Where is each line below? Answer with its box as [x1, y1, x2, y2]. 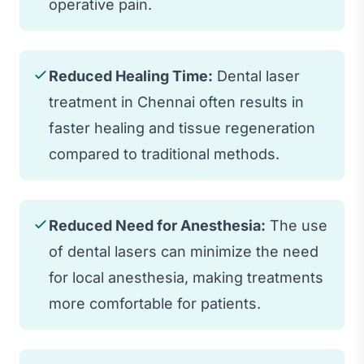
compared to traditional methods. [49, 145, 279, 162]
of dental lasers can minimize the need [49, 242, 318, 260]
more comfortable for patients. [49, 294, 261, 312]
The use [266, 216, 327, 234]
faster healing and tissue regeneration [49, 119, 315, 136]
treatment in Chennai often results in [49, 93, 304, 110]
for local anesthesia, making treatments [49, 268, 323, 286]
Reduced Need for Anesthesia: [49, 216, 266, 234]
